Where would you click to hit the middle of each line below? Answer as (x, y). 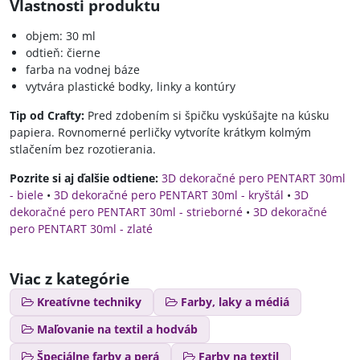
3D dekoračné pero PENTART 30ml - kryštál (169, 195)
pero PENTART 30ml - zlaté (81, 229)
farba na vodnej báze (83, 70)
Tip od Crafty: (47, 115)
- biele (27, 195)
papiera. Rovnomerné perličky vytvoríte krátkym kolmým (160, 132)
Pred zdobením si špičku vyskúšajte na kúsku (207, 115)
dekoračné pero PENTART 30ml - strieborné (126, 212)
